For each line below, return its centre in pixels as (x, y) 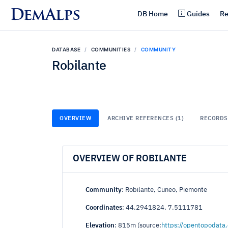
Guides (198, 14)
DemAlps (45, 16)
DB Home (153, 14)
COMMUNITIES (110, 49)
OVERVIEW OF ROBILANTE (130, 159)
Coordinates (104, 208)
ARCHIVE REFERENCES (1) (146, 118)
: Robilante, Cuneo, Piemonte (164, 190)
